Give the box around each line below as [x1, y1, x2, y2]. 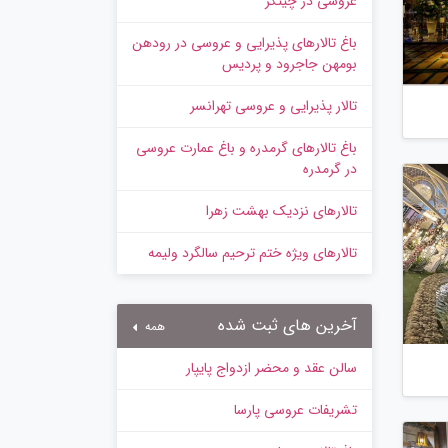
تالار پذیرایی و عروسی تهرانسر [190, 95, 357, 118]
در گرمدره [303, 158, 357, 181]
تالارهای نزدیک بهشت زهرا [206, 200, 357, 223]
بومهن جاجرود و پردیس [222, 53, 357, 76]
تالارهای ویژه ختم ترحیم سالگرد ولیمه [148, 242, 357, 265]
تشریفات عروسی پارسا [234, 399, 357, 422]
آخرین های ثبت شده [218, 313, 357, 339]
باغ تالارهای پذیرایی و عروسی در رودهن [132, 32, 357, 55]
